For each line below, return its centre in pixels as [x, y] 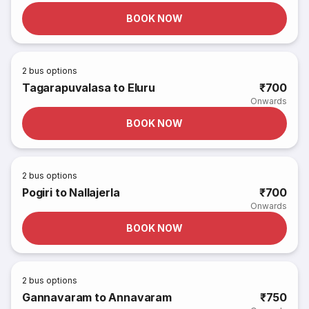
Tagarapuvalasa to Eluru [89, 88]
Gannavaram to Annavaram [97, 297]
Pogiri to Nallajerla [71, 192]
